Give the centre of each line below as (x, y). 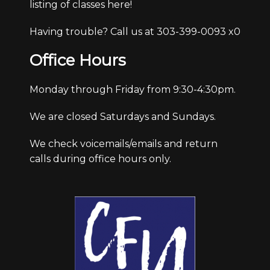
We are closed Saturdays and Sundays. (123, 117)
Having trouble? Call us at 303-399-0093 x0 (135, 32)
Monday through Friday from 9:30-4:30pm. (133, 89)
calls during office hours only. (100, 159)
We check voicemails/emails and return (124, 144)
